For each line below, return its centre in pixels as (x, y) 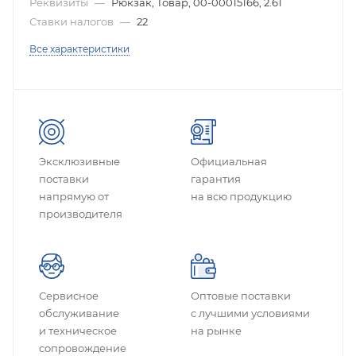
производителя (81, 213)
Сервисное (69, 295)
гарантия (216, 178)
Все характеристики (79, 48)
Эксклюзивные (79, 161)
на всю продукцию (241, 196)
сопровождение (83, 348)
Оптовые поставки (241, 295)
